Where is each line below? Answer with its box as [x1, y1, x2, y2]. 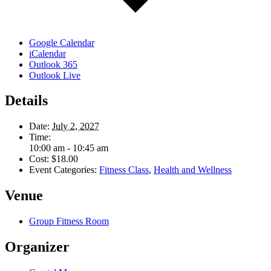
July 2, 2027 [52, 121, 99, 132]
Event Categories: [29, 165, 97, 175]
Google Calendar [29, 37, 94, 48]
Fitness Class [99, 165, 149, 175]
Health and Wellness [154, 165, 232, 175]
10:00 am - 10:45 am [29, 143, 108, 154]
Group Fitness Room [29, 216, 109, 227]
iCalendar [29, 48, 66, 59]
